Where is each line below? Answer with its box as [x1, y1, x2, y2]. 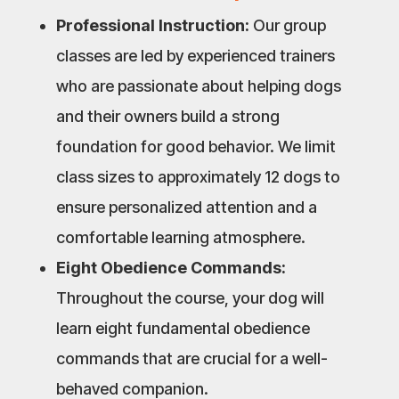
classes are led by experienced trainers [55, 45, 335, 65]
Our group [248, 15, 326, 35]
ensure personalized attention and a [55, 197, 317, 216]
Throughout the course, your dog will [55, 288, 324, 307]
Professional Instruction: [55, 15, 249, 35]
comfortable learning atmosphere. [55, 227, 305, 247]
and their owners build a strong [55, 106, 280, 126]
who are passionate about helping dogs [55, 76, 341, 95]
